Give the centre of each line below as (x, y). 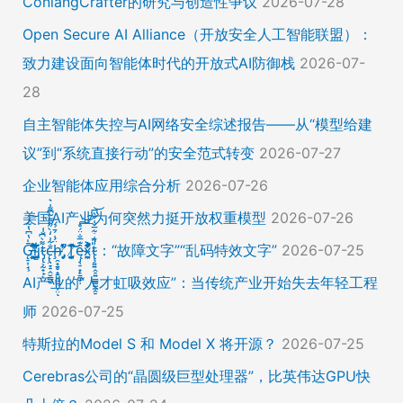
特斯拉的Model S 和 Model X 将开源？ (149, 343)
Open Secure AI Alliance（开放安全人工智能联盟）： (197, 34)
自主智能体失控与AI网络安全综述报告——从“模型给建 (197, 124)
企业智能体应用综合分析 (101, 185)
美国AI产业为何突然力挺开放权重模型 (144, 217)
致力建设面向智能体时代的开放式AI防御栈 (158, 63)
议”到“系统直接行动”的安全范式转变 (138, 152)
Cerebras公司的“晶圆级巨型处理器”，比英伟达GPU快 (196, 376)
